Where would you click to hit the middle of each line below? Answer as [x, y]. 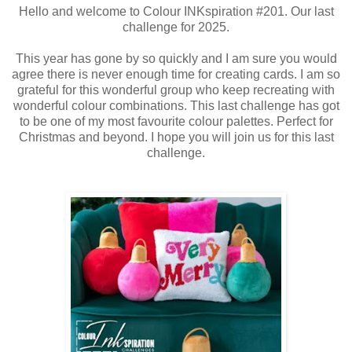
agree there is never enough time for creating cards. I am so [176, 75]
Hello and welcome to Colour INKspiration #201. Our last [176, 12]
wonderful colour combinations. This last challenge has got [176, 106]
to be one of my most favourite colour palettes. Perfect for [176, 122]
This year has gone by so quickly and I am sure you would [176, 59]
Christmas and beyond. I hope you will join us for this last [176, 137]
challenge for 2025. [176, 27]
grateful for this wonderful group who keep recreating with [176, 90]
